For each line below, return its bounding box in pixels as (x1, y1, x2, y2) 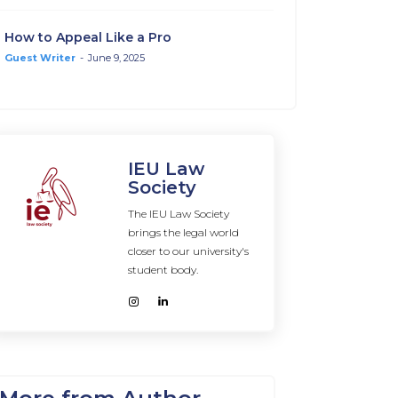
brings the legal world (128, 226, 239, 240)
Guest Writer (4, 51, 76, 64)
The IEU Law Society (128, 207, 229, 221)
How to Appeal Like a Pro (4, 28, 171, 45)
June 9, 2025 (87, 51, 145, 64)
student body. (128, 263, 198, 277)
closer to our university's (128, 244, 249, 259)
